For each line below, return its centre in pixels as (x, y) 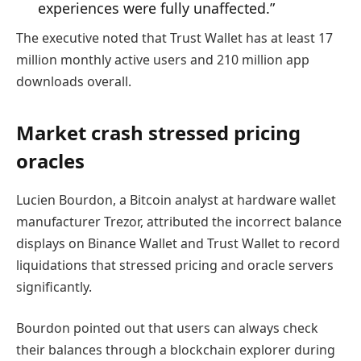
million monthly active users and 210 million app (163, 59)
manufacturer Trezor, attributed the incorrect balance (179, 221)
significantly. (54, 286)
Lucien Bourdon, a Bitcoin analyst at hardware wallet (176, 199)
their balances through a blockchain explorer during (176, 350)
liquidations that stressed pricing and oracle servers (175, 265)
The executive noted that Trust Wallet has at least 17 (174, 37)
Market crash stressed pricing (158, 132)
